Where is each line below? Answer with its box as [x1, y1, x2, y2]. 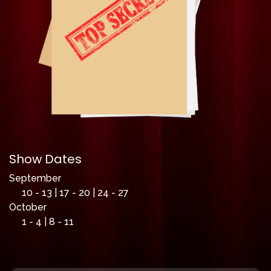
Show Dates [9, 150, 82, 168]
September [9, 172, 61, 184]
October [9, 201, 47, 213]
